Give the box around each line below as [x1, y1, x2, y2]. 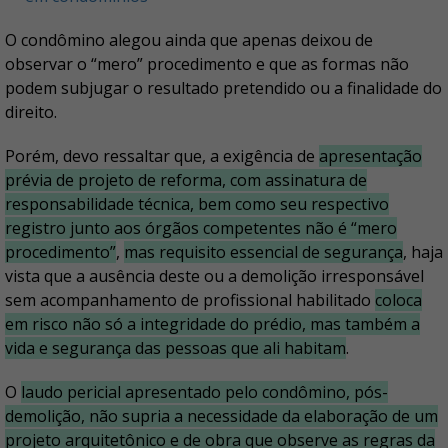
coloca [375, 289, 422, 312]
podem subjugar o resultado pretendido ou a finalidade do [5, 77, 442, 100]
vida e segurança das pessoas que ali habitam [5, 337, 346, 360]
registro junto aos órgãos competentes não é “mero [5, 217, 397, 240]
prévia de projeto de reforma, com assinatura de [5, 169, 367, 192]
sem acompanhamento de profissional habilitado [5, 289, 375, 312]
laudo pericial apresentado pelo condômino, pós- [21, 381, 388, 404]
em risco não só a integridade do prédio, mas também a [5, 313, 420, 336]
